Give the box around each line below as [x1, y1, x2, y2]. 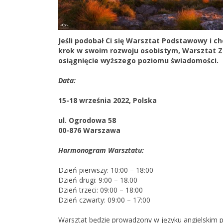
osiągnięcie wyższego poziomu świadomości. [58, 56, 221, 65]
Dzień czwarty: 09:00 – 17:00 [58, 195, 150, 205]
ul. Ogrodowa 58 [58, 115, 116, 125]
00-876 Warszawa [58, 125, 120, 135]
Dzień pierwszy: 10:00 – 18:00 [58, 165, 153, 175]
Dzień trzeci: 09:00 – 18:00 [58, 185, 143, 195]
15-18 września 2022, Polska [58, 96, 157, 105]
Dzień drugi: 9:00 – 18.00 [58, 175, 137, 185]
